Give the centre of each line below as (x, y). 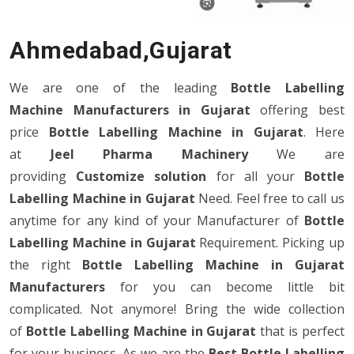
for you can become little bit (225, 286)
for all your (256, 176)
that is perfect (300, 331)
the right (46, 264)
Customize (111, 176)
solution (181, 176)
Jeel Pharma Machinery (149, 154)
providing (43, 176)
